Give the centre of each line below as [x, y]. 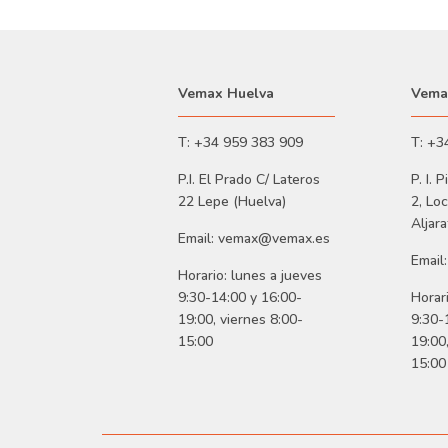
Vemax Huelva [226, 94]
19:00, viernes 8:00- [240, 320]
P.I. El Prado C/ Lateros [249, 180]
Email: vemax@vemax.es [254, 239]
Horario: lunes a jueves [250, 276]
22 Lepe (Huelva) [232, 202]
